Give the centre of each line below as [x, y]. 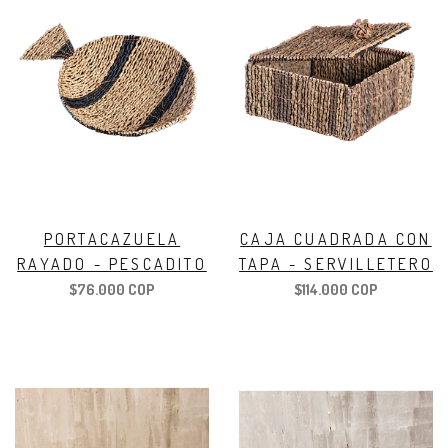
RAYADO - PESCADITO [112, 264]
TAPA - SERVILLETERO [336, 264]
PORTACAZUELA [112, 239]
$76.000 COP [112, 290]
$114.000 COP [336, 290]
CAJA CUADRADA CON [336, 239]
